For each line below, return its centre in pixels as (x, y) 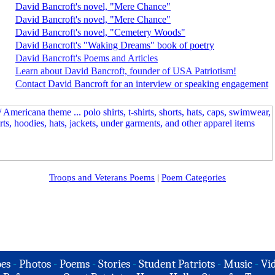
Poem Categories (194, 177)
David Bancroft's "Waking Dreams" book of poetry (115, 45)
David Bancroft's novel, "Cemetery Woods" (100, 32)
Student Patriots (177, 264)
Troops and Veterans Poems (102, 177)
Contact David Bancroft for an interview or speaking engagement (142, 84)
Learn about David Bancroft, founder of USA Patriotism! (126, 71)
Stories (114, 264)
